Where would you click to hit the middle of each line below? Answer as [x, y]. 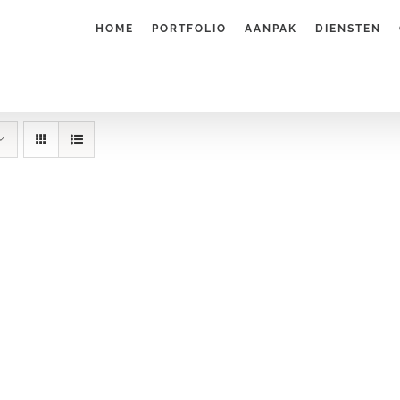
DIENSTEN [348, 28]
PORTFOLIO [189, 28]
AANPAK [271, 28]
